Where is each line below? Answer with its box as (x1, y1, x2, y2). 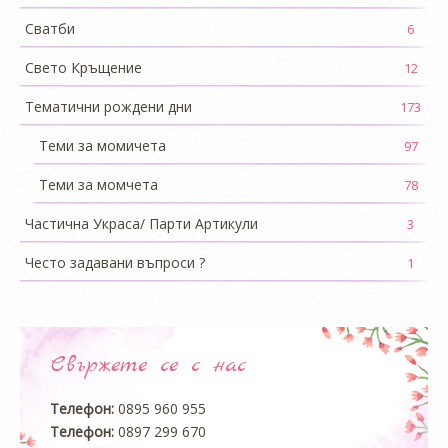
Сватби (25, 18, 75, 38)
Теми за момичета (39, 135, 166, 155)
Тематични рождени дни (25, 96, 192, 116)
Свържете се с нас (50, 349, 247, 380)
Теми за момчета (39, 174, 158, 194)
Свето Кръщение (25, 57, 142, 77)
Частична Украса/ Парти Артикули (25, 213, 258, 233)
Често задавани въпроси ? (25, 252, 205, 272)
